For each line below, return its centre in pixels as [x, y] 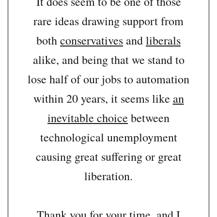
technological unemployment [108, 137]
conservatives [92, 40]
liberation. [108, 176]
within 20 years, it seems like [103, 99]
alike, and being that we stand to [108, 60]
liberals [163, 40]
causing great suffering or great [108, 157]
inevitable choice [88, 118]
